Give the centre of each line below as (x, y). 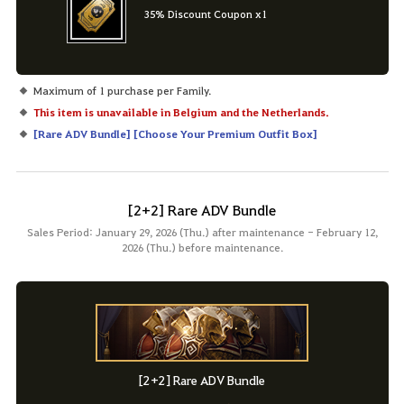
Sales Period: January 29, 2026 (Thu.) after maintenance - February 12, (202, 232)
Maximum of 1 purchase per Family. (122, 91)
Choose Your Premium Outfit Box (225, 134)
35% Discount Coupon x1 (205, 14)
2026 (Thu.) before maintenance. (202, 248)
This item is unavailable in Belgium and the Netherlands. (181, 112)
